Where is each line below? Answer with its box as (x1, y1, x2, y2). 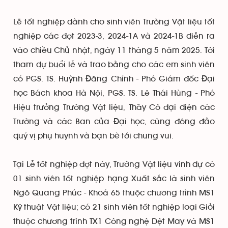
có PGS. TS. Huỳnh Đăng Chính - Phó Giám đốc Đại (13, 75, 215, 83)
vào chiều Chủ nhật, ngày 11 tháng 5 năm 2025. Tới (13, 46, 215, 54)
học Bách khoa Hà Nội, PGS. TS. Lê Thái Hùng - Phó (13, 89, 215, 97)
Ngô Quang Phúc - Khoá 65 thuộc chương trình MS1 (13, 189, 215, 197)
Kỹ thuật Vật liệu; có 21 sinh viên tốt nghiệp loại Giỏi (13, 203, 215, 211)
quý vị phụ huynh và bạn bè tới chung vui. (13, 132, 174, 140)
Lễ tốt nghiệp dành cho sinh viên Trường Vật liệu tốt (13, 18, 215, 26)
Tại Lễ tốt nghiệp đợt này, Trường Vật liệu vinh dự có (13, 160, 215, 168)
